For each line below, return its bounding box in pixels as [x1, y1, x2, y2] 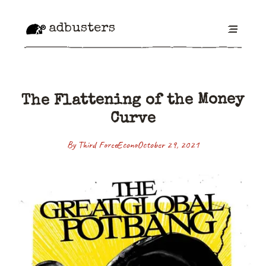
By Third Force [66, 138, 117, 151]
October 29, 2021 [137, 138, 199, 151]
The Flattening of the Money [21, 93, 245, 110]
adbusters [49, 23, 115, 36]
